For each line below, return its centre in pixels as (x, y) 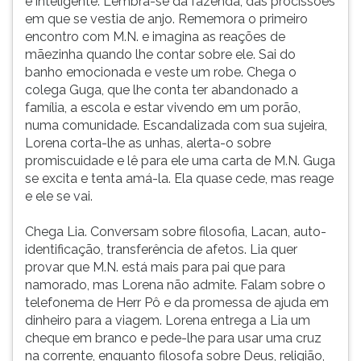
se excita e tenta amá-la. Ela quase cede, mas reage (179, 178)
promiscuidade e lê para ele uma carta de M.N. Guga (180, 161)
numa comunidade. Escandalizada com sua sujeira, (176, 125)
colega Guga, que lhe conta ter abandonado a (162, 90)
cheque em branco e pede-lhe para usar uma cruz (173, 338)
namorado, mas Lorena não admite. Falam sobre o (175, 285)
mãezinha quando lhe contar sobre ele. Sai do (160, 54)
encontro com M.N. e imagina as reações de (155, 37)
